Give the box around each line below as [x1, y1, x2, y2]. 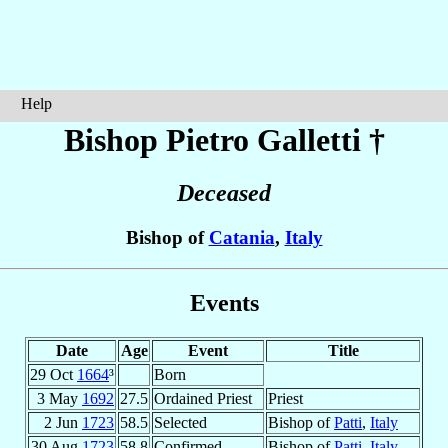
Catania [208, 227, 275, 249]
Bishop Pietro [63, 122, 257, 158]
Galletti [256, 122, 361, 158]
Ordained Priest [154, 389, 252, 407]
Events [189, 289, 259, 316]
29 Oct [30, 365, 77, 383]
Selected [154, 413, 207, 431]
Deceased [177, 180, 271, 207]
